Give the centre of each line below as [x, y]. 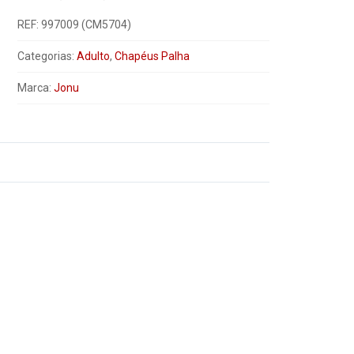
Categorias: [47, 56]
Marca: [35, 88]
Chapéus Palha [152, 56]
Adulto [93, 56]
